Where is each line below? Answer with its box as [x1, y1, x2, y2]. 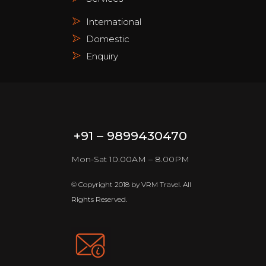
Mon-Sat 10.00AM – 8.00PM [71, 154, 189, 164]
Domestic [85, 33, 129, 45]
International [85, 16, 141, 27]
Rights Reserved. [71, 195, 127, 204]
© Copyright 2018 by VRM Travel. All [71, 180, 191, 189]
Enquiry [85, 50, 118, 62]
